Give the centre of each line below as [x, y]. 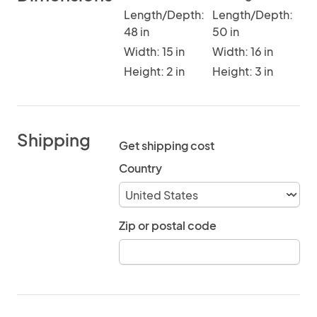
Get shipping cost [167, 145]
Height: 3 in [242, 71]
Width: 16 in [242, 51]
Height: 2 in [154, 71]
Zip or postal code [168, 225]
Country [140, 168]
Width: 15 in [154, 51]
